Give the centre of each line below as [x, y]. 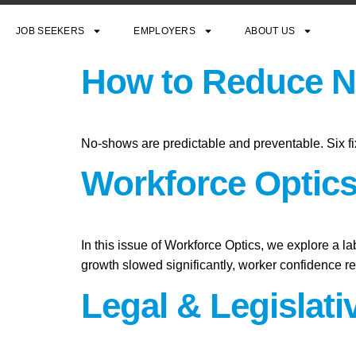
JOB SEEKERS [50, 31]
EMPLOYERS [165, 31]
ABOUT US [270, 31]
